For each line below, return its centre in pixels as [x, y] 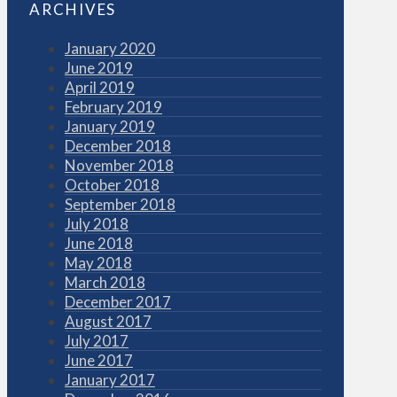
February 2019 [113, 107]
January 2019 [110, 127]
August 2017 [108, 322]
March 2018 [105, 283]
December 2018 [118, 146]
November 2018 [119, 166]
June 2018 [99, 244]
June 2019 [99, 68]
